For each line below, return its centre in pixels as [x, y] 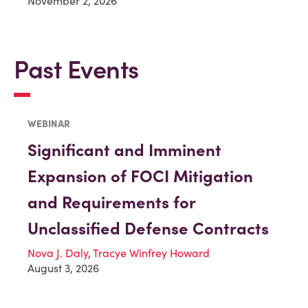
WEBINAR [49, 124]
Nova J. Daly [58, 253]
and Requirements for [111, 203]
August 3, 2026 [63, 268]
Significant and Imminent [124, 151]
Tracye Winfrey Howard [151, 253]
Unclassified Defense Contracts [148, 229]
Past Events [76, 70]
